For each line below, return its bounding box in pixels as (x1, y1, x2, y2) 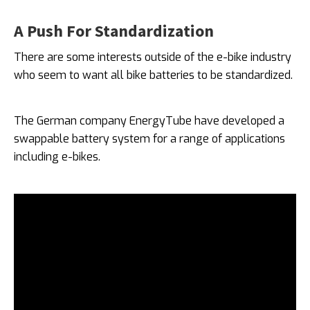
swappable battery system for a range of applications (14, 131, 285, 146)
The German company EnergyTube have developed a (14, 113, 284, 128)
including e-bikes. (14, 149, 100, 164)
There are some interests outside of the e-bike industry (14, 49, 291, 64)
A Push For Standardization (14, 19, 214, 42)
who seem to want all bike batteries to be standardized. (14, 67, 293, 82)
